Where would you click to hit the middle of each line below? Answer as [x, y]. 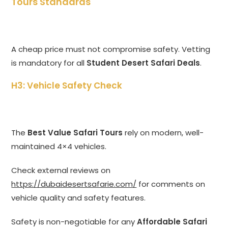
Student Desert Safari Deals [144, 63]
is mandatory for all [49, 63]
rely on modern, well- [163, 133]
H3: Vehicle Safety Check [67, 86]
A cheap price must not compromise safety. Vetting [111, 49]
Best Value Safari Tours [75, 133]
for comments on [171, 184]
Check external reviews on [61, 170]
